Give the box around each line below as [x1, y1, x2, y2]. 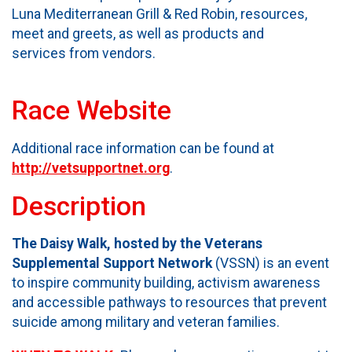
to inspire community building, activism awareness [12, 275, 321, 291]
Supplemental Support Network [12, 255, 215, 272]
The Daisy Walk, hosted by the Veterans [12, 236, 262, 252]
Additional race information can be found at [12, 141, 274, 157]
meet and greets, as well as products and [12, 25, 264, 42]
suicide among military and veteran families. [12, 314, 280, 331]
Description [12, 190, 146, 222]
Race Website [12, 95, 171, 126]
